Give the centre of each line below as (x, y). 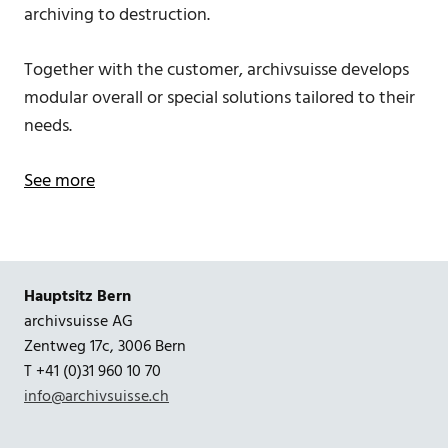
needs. (48, 127)
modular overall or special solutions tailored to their (219, 99)
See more (59, 182)
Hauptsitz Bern (77, 296)
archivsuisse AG (78, 321)
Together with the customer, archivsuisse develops (216, 71)
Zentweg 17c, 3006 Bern (105, 346)
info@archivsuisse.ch (96, 396)
